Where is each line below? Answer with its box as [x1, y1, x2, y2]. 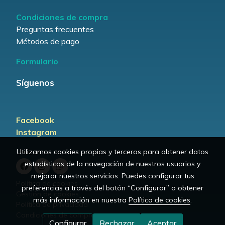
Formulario [16, 56, 58, 67]
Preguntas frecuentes [16, 24, 94, 35]
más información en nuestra [33, 195, 129, 204]
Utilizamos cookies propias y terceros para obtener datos [17, 147, 208, 156]
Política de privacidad [16, 199, 88, 209]
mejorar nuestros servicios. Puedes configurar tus [31, 171, 194, 180]
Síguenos [16, 77, 54, 88]
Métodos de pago [16, 36, 79, 47]
